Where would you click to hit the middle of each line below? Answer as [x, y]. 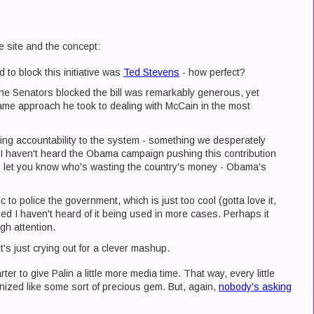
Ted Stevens [151, 72]
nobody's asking [255, 287]
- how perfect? [212, 72]
